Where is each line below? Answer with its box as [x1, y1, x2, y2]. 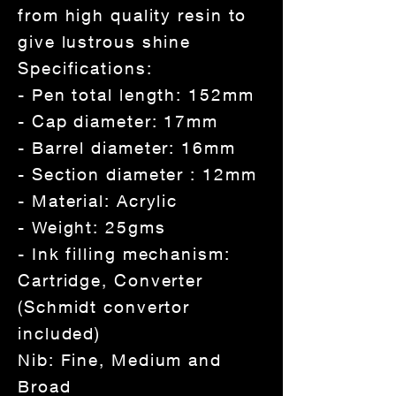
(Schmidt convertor [18, 297, 191, 317]
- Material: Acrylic [18, 191, 179, 211]
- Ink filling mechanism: [18, 244, 231, 264]
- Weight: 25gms [18, 217, 166, 238]
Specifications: [18, 58, 153, 79]
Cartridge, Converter [18, 270, 203, 291]
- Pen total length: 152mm [18, 85, 255, 105]
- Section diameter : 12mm [18, 164, 263, 185]
